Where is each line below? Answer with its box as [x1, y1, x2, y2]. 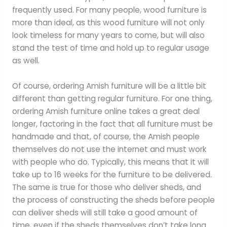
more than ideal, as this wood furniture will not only [12, 17, 205, 28]
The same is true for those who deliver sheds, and [12, 182, 201, 193]
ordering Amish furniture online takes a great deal [12, 106, 200, 117]
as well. [12, 55, 40, 66]
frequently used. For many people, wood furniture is [12, 5, 207, 16]
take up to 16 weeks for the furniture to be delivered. [12, 169, 212, 180]
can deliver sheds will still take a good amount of [12, 207, 198, 218]
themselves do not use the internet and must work [12, 144, 207, 155]
